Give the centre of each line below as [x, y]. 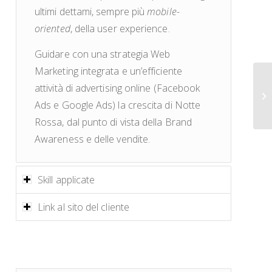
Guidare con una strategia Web [103, 54]
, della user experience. [120, 29]
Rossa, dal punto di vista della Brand [114, 122]
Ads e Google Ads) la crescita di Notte [118, 105]
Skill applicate [66, 180]
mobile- [163, 12]
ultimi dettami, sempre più [91, 12]
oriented [53, 29]
